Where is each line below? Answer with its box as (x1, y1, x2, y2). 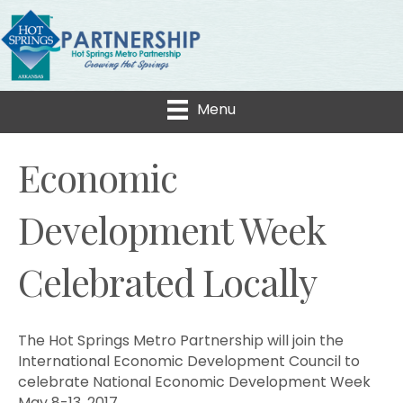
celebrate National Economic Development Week (18, 372, 371, 393)
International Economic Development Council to (18, 351, 360, 372)
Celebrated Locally (18, 256, 317, 308)
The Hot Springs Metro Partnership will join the (18, 330, 344, 352)
